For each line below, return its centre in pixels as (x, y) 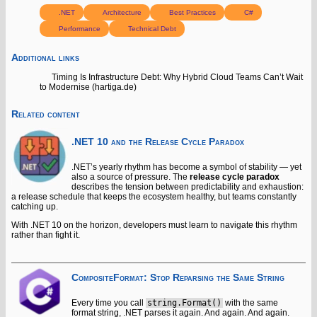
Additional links (45, 57)
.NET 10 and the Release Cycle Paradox (158, 142)
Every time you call (109, 302)
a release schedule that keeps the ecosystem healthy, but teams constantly (154, 197)
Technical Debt (151, 28)
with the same (252, 302)
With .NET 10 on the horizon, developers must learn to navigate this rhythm (154, 225)
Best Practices (192, 12)
